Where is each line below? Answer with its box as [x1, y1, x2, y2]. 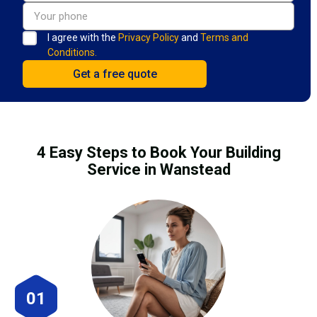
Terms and [200, 31, 248, 43]
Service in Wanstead [86, 160, 231, 178]
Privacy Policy [118, 31, 179, 43]
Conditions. [47, 46, 97, 58]
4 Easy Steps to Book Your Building [36, 143, 281, 161]
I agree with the [47, 31, 118, 43]
